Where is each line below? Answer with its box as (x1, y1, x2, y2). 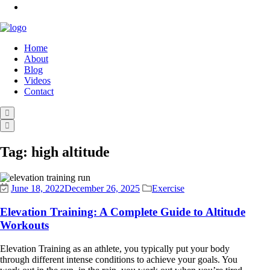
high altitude (31, 144, 110, 160)
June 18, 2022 (11, 183, 64, 194)
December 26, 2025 (64, 183, 140, 194)
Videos (24, 75, 51, 86)
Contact (24, 86, 54, 97)
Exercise (152, 183, 184, 194)
